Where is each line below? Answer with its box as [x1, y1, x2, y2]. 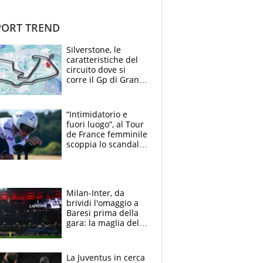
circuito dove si [66, 63, 126, 75]
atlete [66, 168, 89, 180]
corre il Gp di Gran [66, 73, 139, 85]
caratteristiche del [66, 53, 138, 65]
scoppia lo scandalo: [66, 138, 146, 150]
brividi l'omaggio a [66, 197, 139, 208]
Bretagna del [66, 83, 117, 95]
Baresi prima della [66, 207, 139, 218]
